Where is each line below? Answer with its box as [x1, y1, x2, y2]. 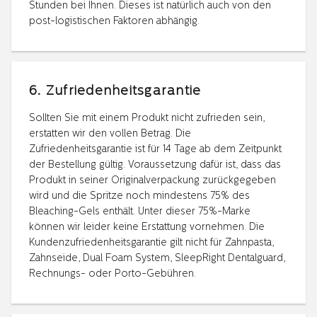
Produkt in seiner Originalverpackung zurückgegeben [29, 175, 276, 186]
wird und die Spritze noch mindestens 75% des [29, 190, 250, 202]
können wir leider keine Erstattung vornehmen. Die [29, 221, 265, 233]
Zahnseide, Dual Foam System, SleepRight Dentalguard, [29, 253, 285, 264]
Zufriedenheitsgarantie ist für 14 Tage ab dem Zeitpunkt [29, 144, 282, 155]
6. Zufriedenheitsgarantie [29, 84, 202, 98]
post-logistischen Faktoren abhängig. [29, 16, 200, 27]
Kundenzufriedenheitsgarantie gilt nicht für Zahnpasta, [29, 237, 274, 248]
